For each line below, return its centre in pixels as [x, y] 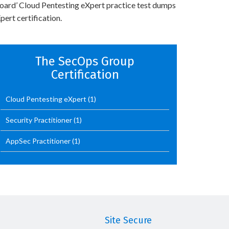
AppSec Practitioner [39, 141]
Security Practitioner [40, 120]
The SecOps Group [85, 61]
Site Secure [128, 220]
